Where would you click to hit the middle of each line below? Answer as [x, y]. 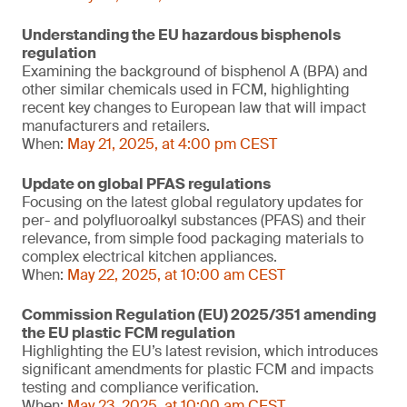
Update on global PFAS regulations [146, 184]
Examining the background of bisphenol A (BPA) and [195, 71]
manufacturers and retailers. [116, 126]
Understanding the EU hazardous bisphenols [181, 35]
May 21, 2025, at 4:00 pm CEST [172, 144]
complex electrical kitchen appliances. [149, 257]
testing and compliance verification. [140, 387]
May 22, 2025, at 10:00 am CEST [176, 275]
